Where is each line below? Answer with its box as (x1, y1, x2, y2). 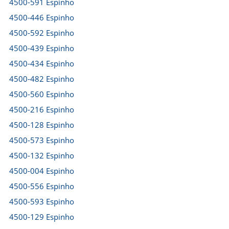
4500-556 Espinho (9, 181, 74, 191)
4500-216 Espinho (9, 104, 74, 114)
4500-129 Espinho (9, 212, 74, 222)
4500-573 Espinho (9, 135, 74, 145)
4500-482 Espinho (9, 74, 74, 84)
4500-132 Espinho (9, 150, 74, 161)
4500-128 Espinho (9, 120, 74, 130)
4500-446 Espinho (9, 12, 74, 22)
